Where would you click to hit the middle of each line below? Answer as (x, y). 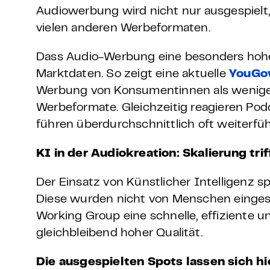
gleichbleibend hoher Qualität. (119, 234)
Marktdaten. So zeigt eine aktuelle (133, 74)
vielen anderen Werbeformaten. (123, 29)
